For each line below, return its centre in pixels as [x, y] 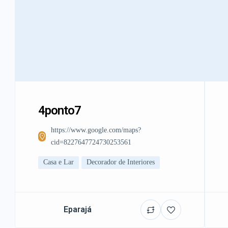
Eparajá [78, 210]
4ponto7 [60, 110]
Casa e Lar [59, 162]
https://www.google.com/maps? [96, 130]
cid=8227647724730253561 [91, 142]
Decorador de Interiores [121, 162]
